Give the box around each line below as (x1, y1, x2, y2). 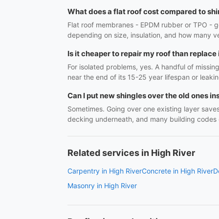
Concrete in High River (142, 167, 213, 175)
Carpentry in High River (67, 167, 142, 175)
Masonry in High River (67, 181, 137, 190)
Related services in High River (67, 148, 195, 158)
